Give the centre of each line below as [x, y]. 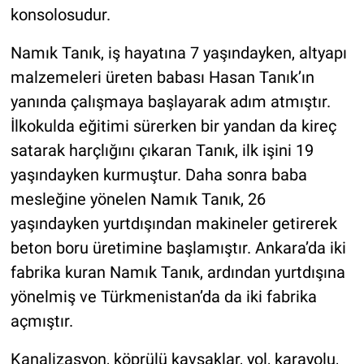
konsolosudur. [60, 15]
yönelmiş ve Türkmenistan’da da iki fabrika [163, 297]
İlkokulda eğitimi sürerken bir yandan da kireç [173, 126]
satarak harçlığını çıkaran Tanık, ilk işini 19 [162, 151]
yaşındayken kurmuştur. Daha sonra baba [158, 175]
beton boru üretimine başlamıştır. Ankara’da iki [178, 248]
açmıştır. [41, 321]
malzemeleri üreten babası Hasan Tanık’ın [162, 78]
